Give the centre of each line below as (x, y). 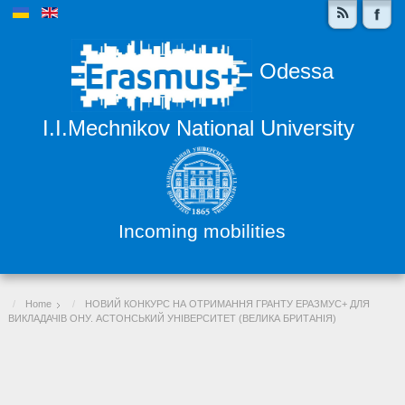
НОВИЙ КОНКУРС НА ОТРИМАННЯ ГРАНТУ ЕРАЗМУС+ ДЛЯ (227, 304)
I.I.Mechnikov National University (199, 128)
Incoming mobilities (202, 232)
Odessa (296, 71)
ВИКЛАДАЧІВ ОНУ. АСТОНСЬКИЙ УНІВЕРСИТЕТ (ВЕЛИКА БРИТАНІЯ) (172, 319)
